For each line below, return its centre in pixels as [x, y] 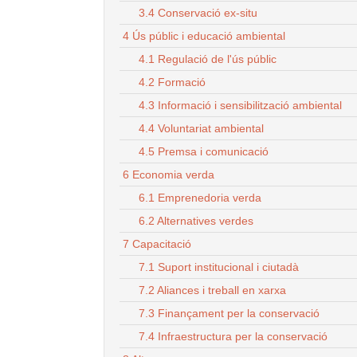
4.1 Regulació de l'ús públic [208, 59]
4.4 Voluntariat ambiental [201, 128]
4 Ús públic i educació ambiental [204, 35]
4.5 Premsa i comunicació [204, 151]
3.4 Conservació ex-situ [198, 12]
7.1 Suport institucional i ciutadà [219, 267]
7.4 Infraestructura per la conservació [233, 336]
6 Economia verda [169, 174]
